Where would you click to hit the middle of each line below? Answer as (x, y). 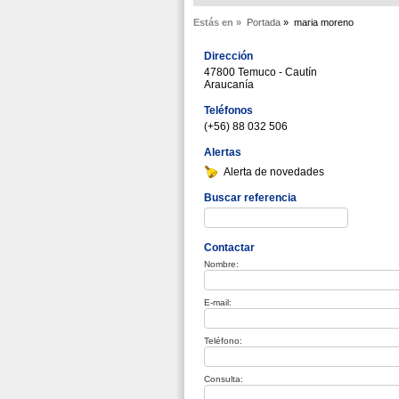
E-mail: (218, 302)
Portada (264, 22)
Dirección (228, 56)
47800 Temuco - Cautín (261, 72)
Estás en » (217, 22)
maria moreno (324, 22)
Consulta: (224, 379)
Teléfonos (228, 110)
